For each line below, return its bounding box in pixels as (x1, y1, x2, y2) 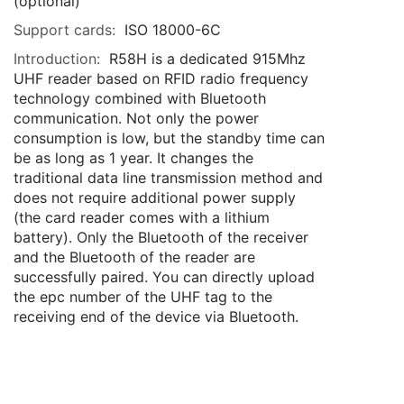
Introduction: (14, 50, 100, 69)
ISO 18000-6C (124, 21, 221, 40)
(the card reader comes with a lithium (14, 208, 270, 227)
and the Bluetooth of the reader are (14, 248, 255, 267)
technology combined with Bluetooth (14, 89, 266, 108)
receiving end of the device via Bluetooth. (14, 308, 298, 326)
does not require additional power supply (14, 188, 296, 207)
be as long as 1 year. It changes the (14, 149, 253, 168)
